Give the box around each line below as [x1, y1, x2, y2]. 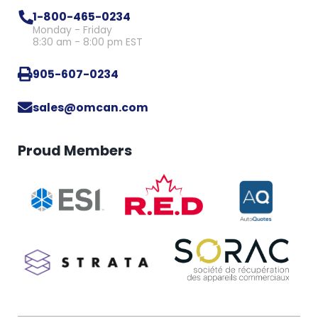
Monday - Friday [32, 23, 112, 38]
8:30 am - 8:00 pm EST [32, 35, 143, 50]
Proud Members [17, 140, 132, 160]
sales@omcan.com [32, 99, 148, 116]
